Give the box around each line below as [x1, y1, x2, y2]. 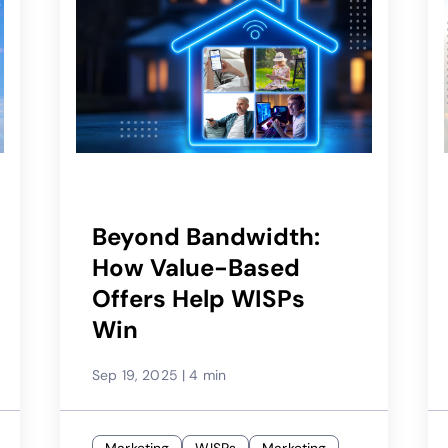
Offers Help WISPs [92, 282, 306, 314]
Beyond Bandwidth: [92, 220, 321, 252]
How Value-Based [92, 251, 301, 283]
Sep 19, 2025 [92, 365, 178, 384]
